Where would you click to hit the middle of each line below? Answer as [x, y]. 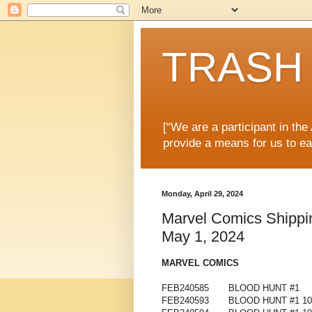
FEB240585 [185, 288]
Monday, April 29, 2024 [202, 194]
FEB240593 [185, 301]
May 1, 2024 [203, 236]
